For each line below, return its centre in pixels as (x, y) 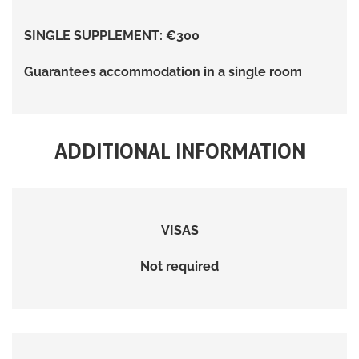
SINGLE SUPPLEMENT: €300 (112, 35)
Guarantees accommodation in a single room (163, 71)
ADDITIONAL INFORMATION (179, 151)
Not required (179, 266)
